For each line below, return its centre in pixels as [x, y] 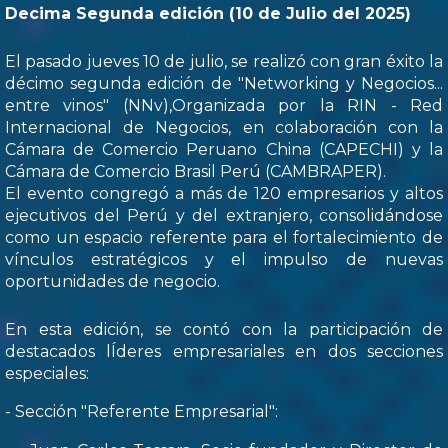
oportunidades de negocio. [112, 282]
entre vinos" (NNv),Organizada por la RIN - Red [224, 106]
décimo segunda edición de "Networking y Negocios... [224, 84]
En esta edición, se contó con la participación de [224, 330]
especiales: [47, 374]
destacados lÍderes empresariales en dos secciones [224, 352]
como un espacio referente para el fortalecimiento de [224, 238]
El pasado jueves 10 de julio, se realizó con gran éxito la [224, 62]
